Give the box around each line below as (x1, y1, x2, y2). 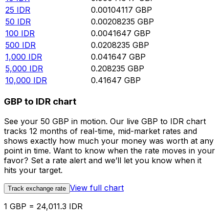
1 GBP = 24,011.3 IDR (4, 201, 83, 211)
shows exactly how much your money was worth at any (4, 135, 214, 146)
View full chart (70, 182, 124, 193)
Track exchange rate (8, 184, 66, 192)
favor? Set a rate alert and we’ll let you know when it (4, 155, 201, 165)
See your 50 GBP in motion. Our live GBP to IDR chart (4, 116, 206, 126)
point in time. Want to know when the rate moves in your (4, 145, 215, 155)
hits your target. (4, 165, 63, 175)
